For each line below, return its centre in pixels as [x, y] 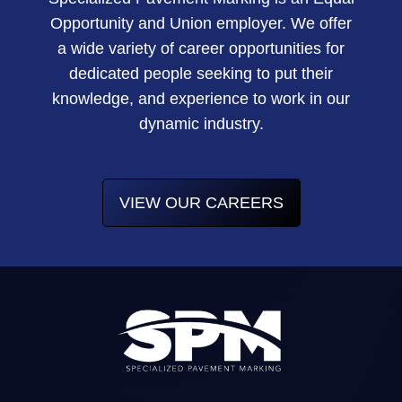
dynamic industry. [201, 123]
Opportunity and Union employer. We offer [201, 23]
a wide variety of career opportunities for [201, 48]
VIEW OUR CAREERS [201, 202]
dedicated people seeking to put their [201, 73]
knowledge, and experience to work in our [201, 98]
